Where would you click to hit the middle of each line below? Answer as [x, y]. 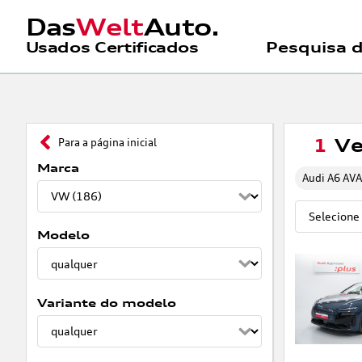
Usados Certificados [112, 47]
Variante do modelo [106, 302]
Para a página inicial [108, 142]
